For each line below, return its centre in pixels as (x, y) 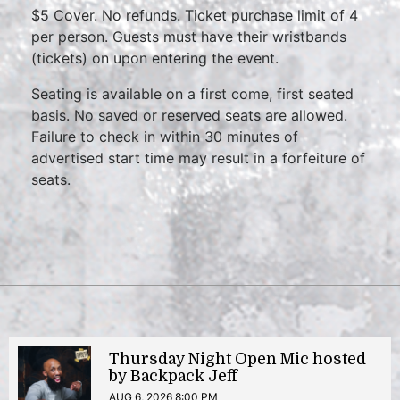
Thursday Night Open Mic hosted (237, 359)
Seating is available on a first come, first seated (192, 94)
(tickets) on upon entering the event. (155, 58)
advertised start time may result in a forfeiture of (198, 158)
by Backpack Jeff (173, 376)
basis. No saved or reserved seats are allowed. (189, 115)
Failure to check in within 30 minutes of (165, 137)
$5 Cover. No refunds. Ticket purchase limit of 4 (195, 15)
